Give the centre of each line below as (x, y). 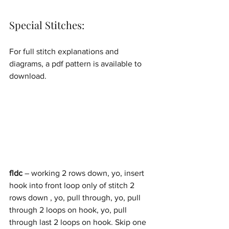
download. (28, 76)
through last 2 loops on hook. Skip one (79, 222)
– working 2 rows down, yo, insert (84, 173)
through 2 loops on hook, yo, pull (69, 210)
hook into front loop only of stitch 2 (73, 185)
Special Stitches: (47, 25)
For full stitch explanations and (65, 51)
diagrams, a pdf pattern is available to (76, 64)
